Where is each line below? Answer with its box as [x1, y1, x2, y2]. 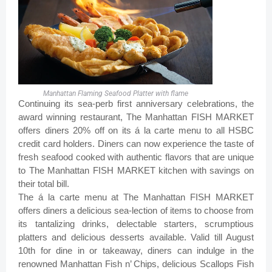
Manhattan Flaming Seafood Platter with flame [42, 89, 188, 98]
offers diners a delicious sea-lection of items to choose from [18, 205, 254, 216]
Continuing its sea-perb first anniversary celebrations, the [18, 98, 254, 109]
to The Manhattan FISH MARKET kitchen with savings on [18, 165, 254, 176]
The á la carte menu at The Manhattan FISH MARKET [18, 192, 254, 203]
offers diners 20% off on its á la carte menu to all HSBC [18, 125, 254, 136]
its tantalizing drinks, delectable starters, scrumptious [18, 219, 254, 229]
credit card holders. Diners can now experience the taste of [18, 138, 254, 149]
